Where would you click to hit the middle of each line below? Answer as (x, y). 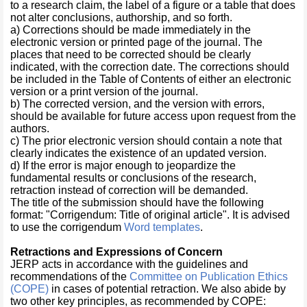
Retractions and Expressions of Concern (116, 252)
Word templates (162, 227)
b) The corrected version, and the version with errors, (137, 104)
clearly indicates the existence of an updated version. (138, 153)
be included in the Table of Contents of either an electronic (151, 79)
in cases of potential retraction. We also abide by (167, 289)
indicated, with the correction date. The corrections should (150, 67)
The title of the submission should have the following (137, 202)
